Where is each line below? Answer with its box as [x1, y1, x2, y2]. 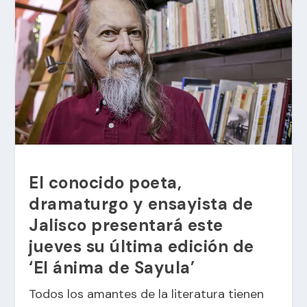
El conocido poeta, [29, 171, 182, 193]
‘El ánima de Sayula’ [29, 256, 195, 278]
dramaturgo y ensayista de [29, 193, 254, 214]
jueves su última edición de [29, 235, 254, 257]
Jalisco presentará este [29, 214, 223, 236]
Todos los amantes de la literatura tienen [29, 285, 265, 302]
